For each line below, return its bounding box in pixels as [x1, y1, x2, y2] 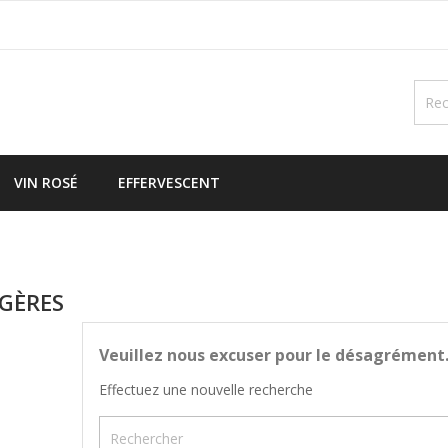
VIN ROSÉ [14, 173, 78, 192]
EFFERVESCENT [118, 173, 220, 192]
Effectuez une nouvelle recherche [98, 380, 313, 399]
